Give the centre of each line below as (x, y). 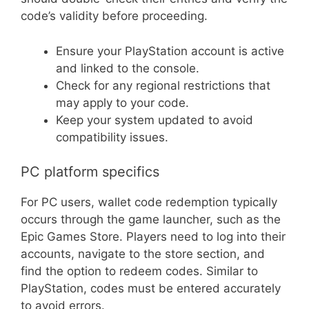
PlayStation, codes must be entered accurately (151, 289)
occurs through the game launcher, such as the (151, 220)
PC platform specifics (90, 172)
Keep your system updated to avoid (154, 120)
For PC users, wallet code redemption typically (149, 202)
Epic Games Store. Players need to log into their (153, 237)
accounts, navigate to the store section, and (143, 254)
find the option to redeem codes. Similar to (139, 271)
